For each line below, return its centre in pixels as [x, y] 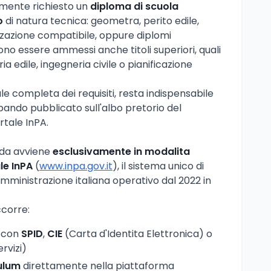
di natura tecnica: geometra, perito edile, [101, 21]
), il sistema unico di [158, 166]
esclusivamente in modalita [121, 151]
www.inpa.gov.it [76, 166]
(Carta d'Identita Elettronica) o [137, 233]
